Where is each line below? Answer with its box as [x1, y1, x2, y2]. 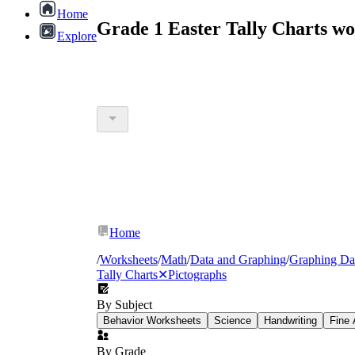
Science [214, 314, 251, 326]
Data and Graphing [190, 252, 286, 266]
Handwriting [264, 314, 317, 326]
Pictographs [168, 267, 227, 281]
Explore [57, 29, 97, 43]
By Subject [97, 297, 152, 311]
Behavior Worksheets [103, 314, 201, 326]
